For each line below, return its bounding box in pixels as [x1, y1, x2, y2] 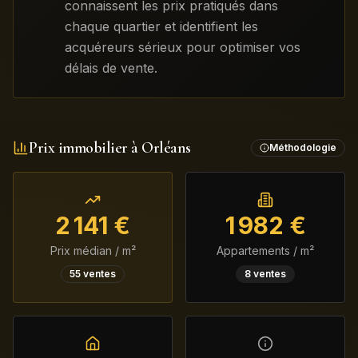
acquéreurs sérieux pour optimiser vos [65, 39, 300, 55]
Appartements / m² [217, 244, 314, 257]
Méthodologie [269, 141, 336, 153]
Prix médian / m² [50, 244, 136, 257]
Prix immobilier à [29, 138, 141, 157]
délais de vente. [65, 60, 157, 76]
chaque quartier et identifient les [65, 18, 258, 34]
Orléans [141, 138, 191, 157]
